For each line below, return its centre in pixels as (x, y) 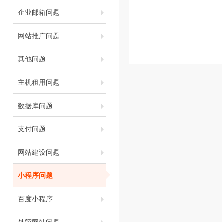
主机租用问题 (39, 82)
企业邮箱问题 (39, 12)
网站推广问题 (39, 35)
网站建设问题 (39, 152)
